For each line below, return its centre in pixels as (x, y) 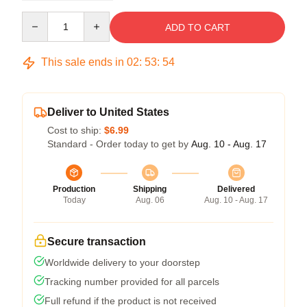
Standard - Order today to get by (119, 144)
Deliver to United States (108, 112)
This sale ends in (83, 62)
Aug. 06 (150, 200)
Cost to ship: (76, 130)
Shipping (150, 189)
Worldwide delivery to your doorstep (122, 262)
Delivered (236, 189)
